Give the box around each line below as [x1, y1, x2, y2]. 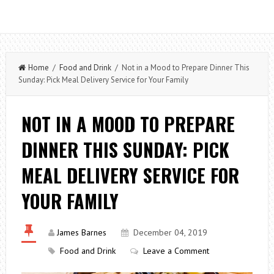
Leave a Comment [143, 245, 209, 256]
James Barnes [56, 227, 106, 238]
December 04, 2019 [133, 227, 207, 238]
